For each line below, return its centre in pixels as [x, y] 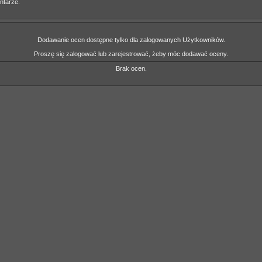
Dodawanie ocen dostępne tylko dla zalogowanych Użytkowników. [131, 40]
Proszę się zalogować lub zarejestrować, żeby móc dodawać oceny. [131, 54]
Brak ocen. [131, 68]
